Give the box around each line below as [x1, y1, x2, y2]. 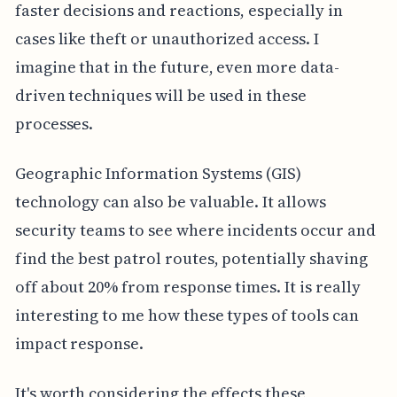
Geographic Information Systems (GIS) [14, 162, 302, 185]
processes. [14, 113, 94, 136]
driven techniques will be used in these [14, 84, 307, 107]
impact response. [14, 332, 144, 355]
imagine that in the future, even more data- [14, 56, 339, 79]
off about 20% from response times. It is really [14, 276, 361, 299]
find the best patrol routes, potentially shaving [14, 247, 368, 270]
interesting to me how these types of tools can [14, 304, 359, 327]
